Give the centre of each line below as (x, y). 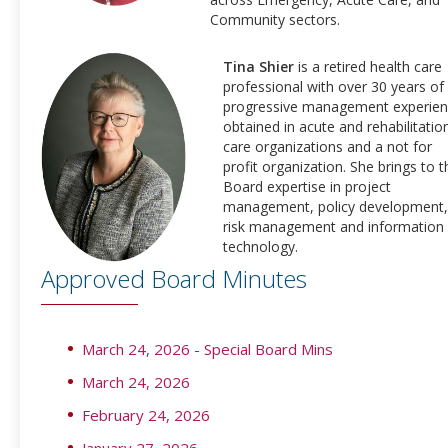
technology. (260, 246)
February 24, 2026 (146, 415)
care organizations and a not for (327, 146)
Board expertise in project (307, 186)
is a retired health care (370, 66)
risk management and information (333, 226)
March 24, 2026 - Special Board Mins (207, 349)
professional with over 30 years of (333, 86)
